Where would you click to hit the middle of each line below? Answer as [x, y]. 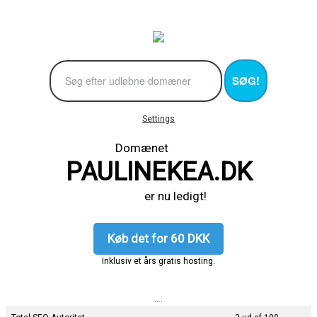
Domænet [158, 148]
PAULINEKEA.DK [158, 172]
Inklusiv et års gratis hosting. [158, 261]
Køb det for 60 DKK [158, 238]
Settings [158, 119]
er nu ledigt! [158, 196]
